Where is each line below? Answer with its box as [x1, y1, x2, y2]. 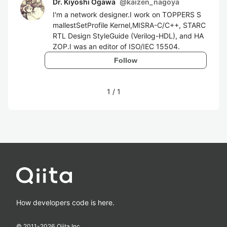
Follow [114, 56, 137, 64]
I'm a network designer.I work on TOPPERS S [53, 10, 201, 19]
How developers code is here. [16, 198, 115, 207]
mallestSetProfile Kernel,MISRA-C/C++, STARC [53, 21, 206, 29]
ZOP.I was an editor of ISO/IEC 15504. [53, 42, 180, 51]
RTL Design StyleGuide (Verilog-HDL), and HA [53, 31, 204, 40]
